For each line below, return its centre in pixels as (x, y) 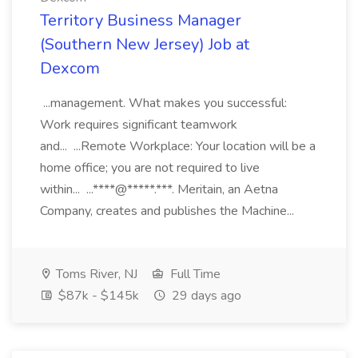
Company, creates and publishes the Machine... (169, 211)
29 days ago (205, 296)
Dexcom (70, 68)
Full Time (194, 274)
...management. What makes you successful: (163, 103)
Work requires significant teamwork (139, 125)
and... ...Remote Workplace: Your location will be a (178, 146)
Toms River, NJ (95, 274)
